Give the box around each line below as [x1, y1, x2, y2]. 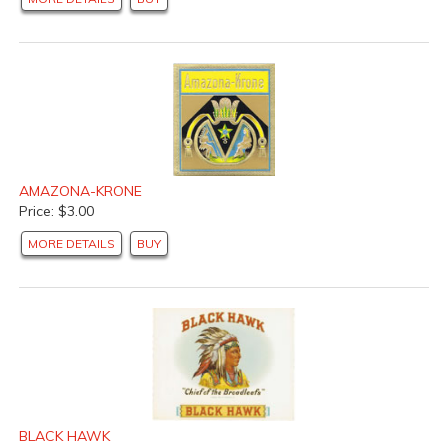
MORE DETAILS [28, 236, 115, 252]
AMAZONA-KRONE [19, 182, 142, 201]
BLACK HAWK [19, 427, 110, 446]
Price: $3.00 [19, 202, 94, 221]
